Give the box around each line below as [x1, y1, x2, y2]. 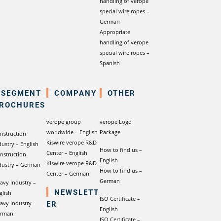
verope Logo [100, 118, 132, 125]
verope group [46, 118, 81, 125]
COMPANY [54, 88, 97, 98]
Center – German [46, 170, 89, 177]
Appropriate [100, 28, 130, 36]
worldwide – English [46, 128, 98, 136]
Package [100, 128, 120, 136]
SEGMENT [1, 88, 41, 98]
